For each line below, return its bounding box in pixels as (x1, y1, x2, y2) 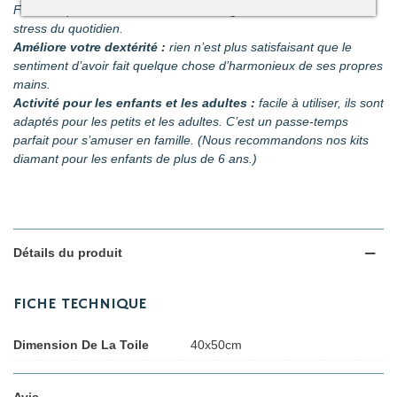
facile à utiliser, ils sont (255, 96, 384, 110)
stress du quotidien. (13, 21, 123, 35)
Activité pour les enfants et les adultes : (13, 96, 255, 110)
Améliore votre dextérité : (13, 40, 166, 54)
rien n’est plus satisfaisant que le (166, 40, 352, 54)
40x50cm (191, 338, 242, 352)
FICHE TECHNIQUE (13, 294, 146, 314)
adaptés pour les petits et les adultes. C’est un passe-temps (13, 114, 348, 128)
